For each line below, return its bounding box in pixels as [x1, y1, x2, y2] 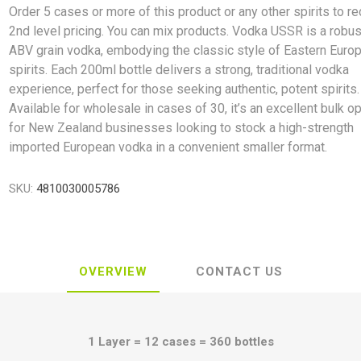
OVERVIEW [78, 264, 147, 279]
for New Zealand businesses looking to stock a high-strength [9, 120, 355, 135]
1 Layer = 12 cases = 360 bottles [87, 334, 274, 349]
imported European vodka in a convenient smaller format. [9, 139, 328, 155]
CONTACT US [195, 264, 283, 279]
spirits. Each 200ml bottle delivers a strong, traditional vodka [9, 62, 350, 77]
